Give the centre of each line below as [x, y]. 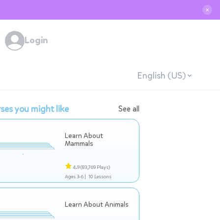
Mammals [79, 144]
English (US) [161, 75]
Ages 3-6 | [75, 177]
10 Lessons [100, 177]
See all [129, 109]
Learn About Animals [97, 205]
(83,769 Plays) [95, 167]
